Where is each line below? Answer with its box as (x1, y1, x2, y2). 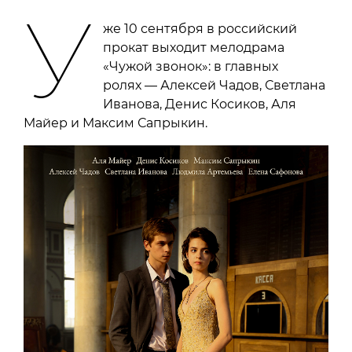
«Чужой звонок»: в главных (103, 59, 279, 75)
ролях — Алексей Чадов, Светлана (103, 78, 326, 93)
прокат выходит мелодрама (103, 40, 285, 56)
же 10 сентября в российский (103, 21, 298, 37)
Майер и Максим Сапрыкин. (24, 115, 207, 131)
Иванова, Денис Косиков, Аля (103, 97, 297, 112)
